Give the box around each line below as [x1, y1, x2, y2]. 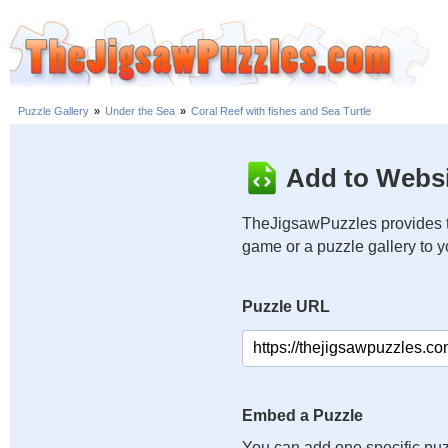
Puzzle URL [242, 298, 330, 315]
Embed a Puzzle [242, 407, 363, 424]
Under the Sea [105, 105, 175, 118]
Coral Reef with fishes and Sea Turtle [191, 105, 371, 118]
